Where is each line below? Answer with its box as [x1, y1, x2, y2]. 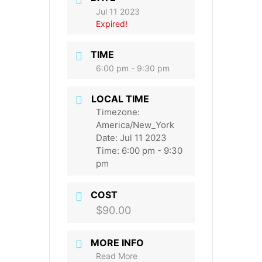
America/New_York [96, 119, 174, 131]
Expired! [96, 18, 127, 29]
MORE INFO [91, 236, 144, 249]
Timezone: [96, 106, 140, 118]
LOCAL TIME [91, 92, 149, 105]
